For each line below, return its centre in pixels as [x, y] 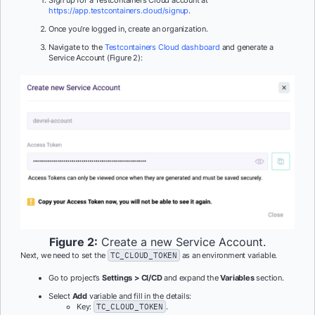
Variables [237, 277]
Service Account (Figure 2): [96, 58]
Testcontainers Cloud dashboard [162, 47]
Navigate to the [77, 47]
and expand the [191, 277]
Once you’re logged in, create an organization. [128, 29]
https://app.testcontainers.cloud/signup [119, 10]
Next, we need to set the [64, 255]
